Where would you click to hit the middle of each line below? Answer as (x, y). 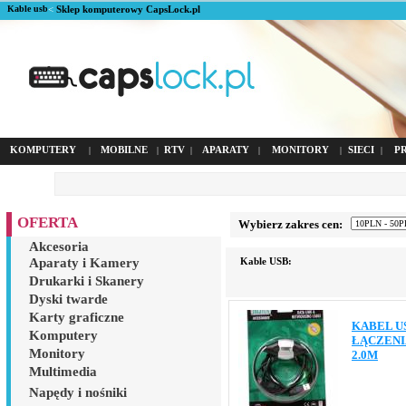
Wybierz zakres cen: (289, 224)
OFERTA (48, 222)
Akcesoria (59, 246)
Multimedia (63, 372)
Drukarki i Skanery (87, 281)
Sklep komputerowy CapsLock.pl (128, 9)
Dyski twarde (68, 299)
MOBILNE (124, 150)
